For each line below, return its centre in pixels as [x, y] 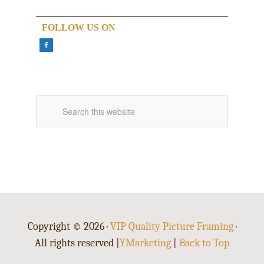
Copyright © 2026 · [69, 227]
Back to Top [204, 243]
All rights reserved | [77, 243]
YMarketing [145, 243]
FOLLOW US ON [78, 27]
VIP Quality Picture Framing [171, 227]
